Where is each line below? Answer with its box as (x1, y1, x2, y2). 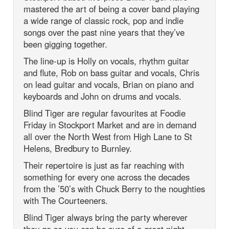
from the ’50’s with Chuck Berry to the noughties (24, 182, 205, 195)
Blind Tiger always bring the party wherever (24, 211, 188, 224)
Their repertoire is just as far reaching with (24, 159, 185, 172)
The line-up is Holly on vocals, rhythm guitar (24, 55, 190, 67)
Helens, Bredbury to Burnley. (24, 142, 132, 155)
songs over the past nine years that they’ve (24, 26, 185, 39)
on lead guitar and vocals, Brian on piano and (24, 78, 194, 91)
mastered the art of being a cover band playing (24, 3, 200, 15)
